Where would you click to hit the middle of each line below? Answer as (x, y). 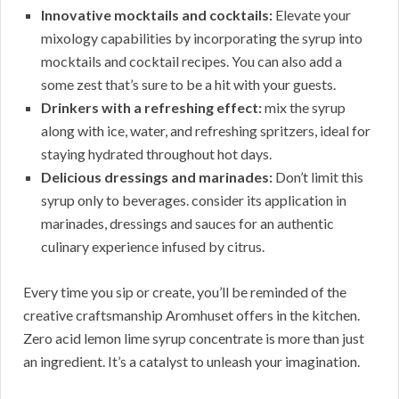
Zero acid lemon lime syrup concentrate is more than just (194, 338)
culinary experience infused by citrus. (153, 247)
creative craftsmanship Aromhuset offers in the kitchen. (191, 315)
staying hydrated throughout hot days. (156, 154)
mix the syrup (304, 108)
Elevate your (312, 15)
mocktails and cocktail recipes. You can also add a (191, 61)
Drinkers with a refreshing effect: (151, 108)
